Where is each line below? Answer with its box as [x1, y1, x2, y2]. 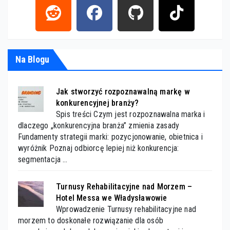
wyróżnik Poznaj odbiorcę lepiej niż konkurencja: [18, 143, 179, 153]
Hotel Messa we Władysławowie [56, 193, 167, 203]
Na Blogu [15, 53, 49, 65]
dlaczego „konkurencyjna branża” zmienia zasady [18, 120, 180, 130]
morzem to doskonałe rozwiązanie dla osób [18, 215, 163, 225]
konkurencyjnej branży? [56, 98, 139, 108]
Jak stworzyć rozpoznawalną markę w [56, 86, 190, 97]
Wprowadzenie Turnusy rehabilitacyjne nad [56, 204, 196, 214]
